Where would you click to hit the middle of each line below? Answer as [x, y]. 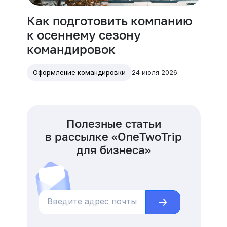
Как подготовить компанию [109, 21]
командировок [71, 49]
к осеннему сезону [84, 35]
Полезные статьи [113, 124]
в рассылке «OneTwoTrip [113, 137]
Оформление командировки [79, 73]
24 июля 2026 [154, 72]
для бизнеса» [113, 150]
